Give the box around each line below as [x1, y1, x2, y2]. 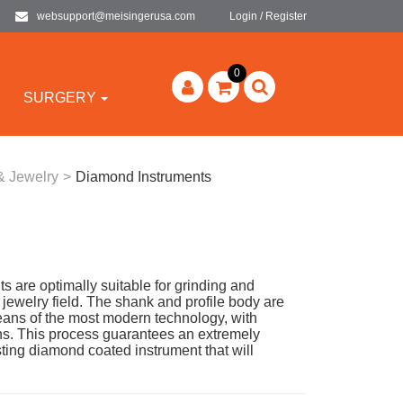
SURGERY [23, 90, 96, 105]
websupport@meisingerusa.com [37, 10, 195, 22]
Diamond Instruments [76, 169, 211, 184]
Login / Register [229, 10, 307, 22]
